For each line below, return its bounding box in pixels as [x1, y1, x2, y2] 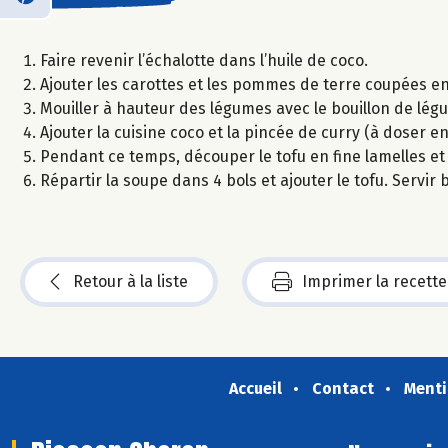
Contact [311, 378, 374, 398]
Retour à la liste [73, 271, 188, 291]
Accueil [228, 378, 282, 398]
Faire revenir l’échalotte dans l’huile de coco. [40, 50, 368, 70]
